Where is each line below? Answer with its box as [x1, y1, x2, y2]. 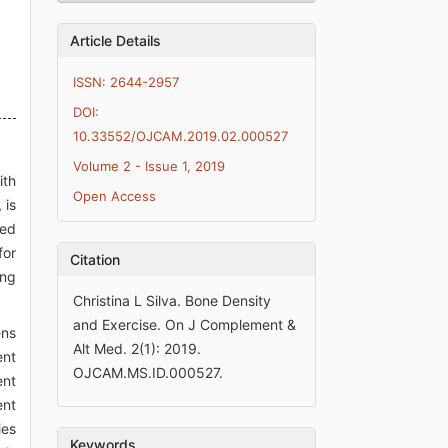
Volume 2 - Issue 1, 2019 [73, 158, 226, 174]
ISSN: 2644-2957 [73, 74, 180, 90]
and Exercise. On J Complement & [73, 316, 297, 333]
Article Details [70, 32, 162, 49]
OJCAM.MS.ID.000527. [73, 364, 224, 381]
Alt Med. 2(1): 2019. [73, 340, 202, 357]
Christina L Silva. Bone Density [73, 292, 272, 309]
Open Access [73, 188, 157, 204]
